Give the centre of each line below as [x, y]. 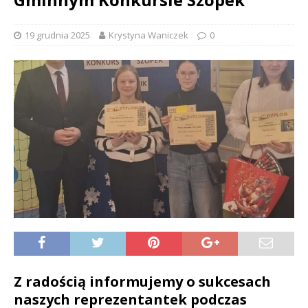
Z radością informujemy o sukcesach [142, 281]
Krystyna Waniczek [148, 35]
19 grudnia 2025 [57, 35]
